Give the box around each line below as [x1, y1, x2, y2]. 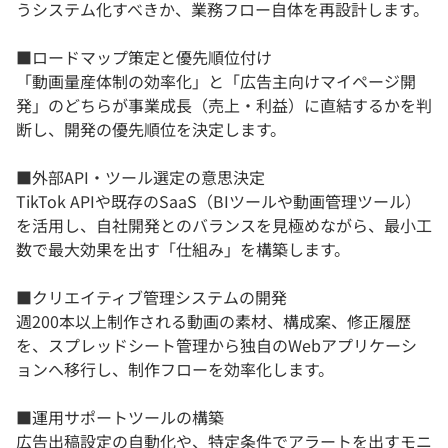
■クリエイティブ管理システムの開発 [16, 284, 287, 309]
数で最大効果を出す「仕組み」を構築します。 [16, 236, 350, 261]
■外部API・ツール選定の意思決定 [16, 164, 265, 189]
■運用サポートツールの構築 [16, 404, 224, 429]
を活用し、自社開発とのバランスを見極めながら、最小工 [16, 212, 432, 237]
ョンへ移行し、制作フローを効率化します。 [16, 356, 334, 381]
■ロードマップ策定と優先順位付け [16, 44, 272, 69]
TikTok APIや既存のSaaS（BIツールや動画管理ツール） [16, 188, 421, 213]
